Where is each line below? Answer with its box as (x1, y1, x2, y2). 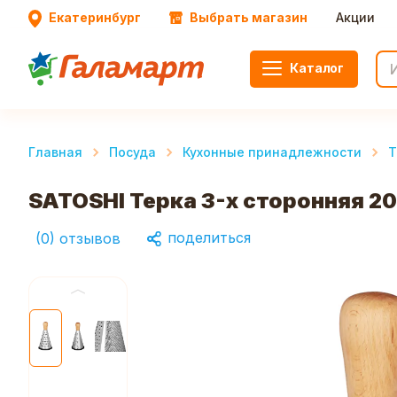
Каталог (290, 59, 344, 75)
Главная (28, 144, 82, 160)
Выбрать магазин (190, 10, 307, 25)
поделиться (163, 229, 251, 246)
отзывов (59, 229, 121, 247)
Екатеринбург (49, 10, 141, 25)
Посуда (109, 144, 156, 160)
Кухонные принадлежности (183, 144, 362, 160)
